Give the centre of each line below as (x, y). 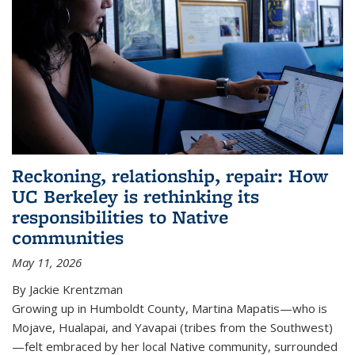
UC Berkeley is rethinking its (136, 196)
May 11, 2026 (47, 262)
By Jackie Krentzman (67, 289)
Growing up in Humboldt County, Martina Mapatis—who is (170, 308)
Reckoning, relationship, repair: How (170, 175)
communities (68, 237)
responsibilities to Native (120, 216)
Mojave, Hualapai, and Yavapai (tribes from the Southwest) (172, 327)
